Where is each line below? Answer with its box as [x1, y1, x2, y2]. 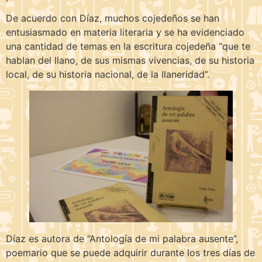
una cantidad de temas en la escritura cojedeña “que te [6, 40, 250, 53]
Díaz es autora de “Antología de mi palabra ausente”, [6, 233, 238, 245]
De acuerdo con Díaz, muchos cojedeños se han [6, 12, 219, 25]
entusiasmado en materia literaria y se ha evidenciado [6, 26, 244, 39]
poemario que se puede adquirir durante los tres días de [6, 247, 255, 259]
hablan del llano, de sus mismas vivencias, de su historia [6, 54, 254, 67]
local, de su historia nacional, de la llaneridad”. [6, 68, 209, 81]
